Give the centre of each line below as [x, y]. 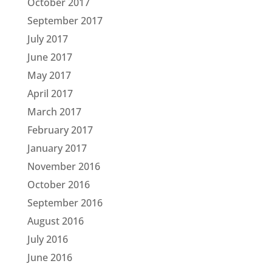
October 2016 [58, 185]
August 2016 [55, 221]
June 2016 [49, 257]
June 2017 [49, 57]
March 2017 [54, 112]
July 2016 [47, 239]
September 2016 [65, 203]
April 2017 [50, 93]
